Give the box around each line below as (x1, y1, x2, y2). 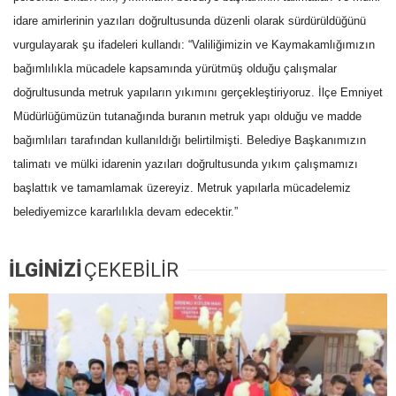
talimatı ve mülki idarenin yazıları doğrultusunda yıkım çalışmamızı (13, 157, 358, 171)
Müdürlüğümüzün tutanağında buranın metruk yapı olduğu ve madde (13, 110, 362, 124)
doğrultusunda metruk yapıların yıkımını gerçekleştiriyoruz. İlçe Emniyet (13, 86, 383, 100)
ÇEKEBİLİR (84, 259, 179, 282)
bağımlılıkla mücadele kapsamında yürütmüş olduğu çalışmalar (13, 62, 337, 76)
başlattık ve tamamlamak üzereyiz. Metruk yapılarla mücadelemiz (13, 181, 351, 195)
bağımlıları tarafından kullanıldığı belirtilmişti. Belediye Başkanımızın (13, 133, 366, 148)
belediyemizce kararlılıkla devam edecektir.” (13, 205, 238, 219)
